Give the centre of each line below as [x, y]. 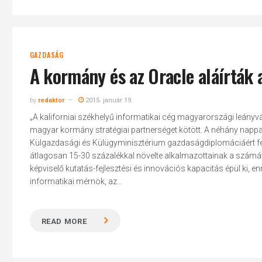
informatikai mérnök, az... [76, 181]
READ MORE [64, 221]
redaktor [51, 100]
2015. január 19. [108, 100]
